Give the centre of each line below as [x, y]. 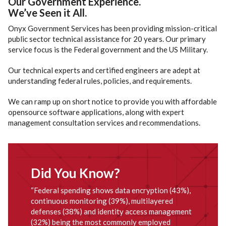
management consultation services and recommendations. [104, 123]
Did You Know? [75, 173]
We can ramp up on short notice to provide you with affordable [112, 101]
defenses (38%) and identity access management [111, 211]
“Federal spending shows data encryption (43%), [110, 190]
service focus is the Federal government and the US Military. [108, 49]
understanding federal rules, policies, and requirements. [100, 81]
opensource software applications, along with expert [96, 112]
